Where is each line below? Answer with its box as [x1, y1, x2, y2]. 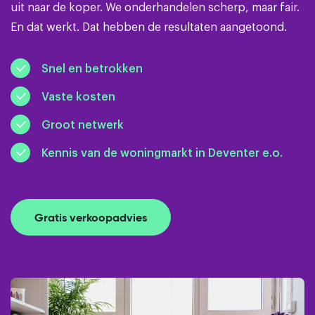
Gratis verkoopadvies [34, 210, 147, 224]
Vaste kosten [41, 88, 115, 104]
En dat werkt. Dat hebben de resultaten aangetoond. [11, 18, 287, 34]
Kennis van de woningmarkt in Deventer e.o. [41, 144, 283, 160]
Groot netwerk [41, 116, 124, 132]
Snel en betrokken [41, 60, 143, 76]
